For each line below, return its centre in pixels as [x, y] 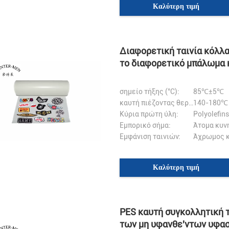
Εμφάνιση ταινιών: [150, 136]
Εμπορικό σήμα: [145, 125]
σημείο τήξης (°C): [150, 91]
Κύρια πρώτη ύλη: [149, 114]
